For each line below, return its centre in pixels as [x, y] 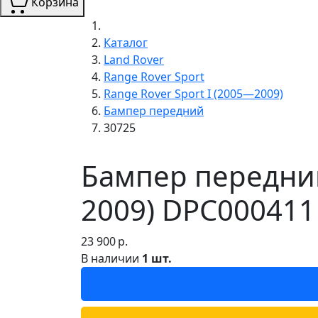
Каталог [126, 42]
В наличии [111, 258]
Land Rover [134, 59]
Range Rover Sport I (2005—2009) [193, 93]
